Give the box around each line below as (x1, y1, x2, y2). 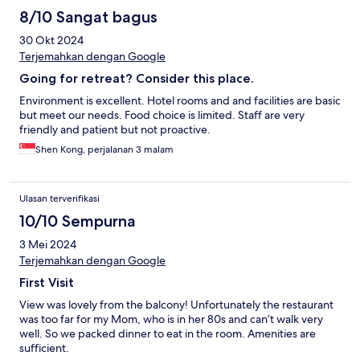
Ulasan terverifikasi (19, 192, 100, 206)
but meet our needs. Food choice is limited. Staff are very (19, 108, 305, 123)
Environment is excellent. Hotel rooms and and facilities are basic (19, 93, 341, 108)
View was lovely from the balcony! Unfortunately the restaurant (19, 297, 333, 313)
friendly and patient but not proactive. (19, 122, 211, 137)
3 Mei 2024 (19, 237, 76, 252)
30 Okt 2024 (19, 33, 84, 48)
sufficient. (19, 341, 69, 356)
